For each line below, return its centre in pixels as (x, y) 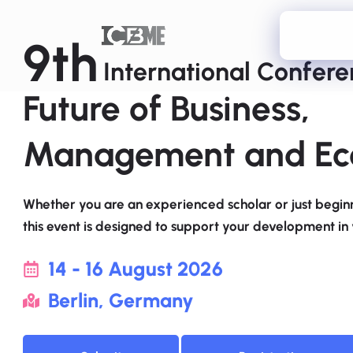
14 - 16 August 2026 (136, 269)
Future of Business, (166, 108)
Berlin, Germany (121, 300)
